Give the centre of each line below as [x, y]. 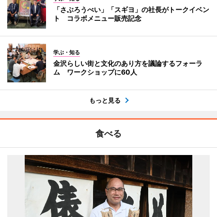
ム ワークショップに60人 [95, 72]
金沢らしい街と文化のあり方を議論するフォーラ [128, 63]
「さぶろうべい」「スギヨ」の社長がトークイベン [131, 9]
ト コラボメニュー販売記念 [97, 18]
